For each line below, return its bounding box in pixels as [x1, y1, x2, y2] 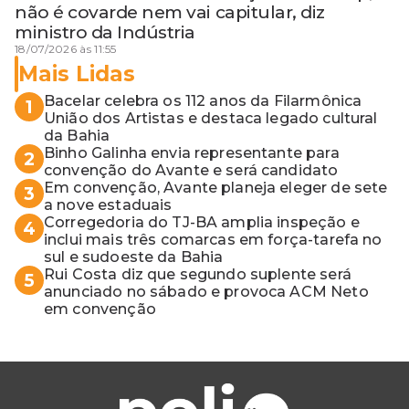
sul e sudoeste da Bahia [44, 248, 224, 267]
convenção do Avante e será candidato [44, 162, 339, 180]
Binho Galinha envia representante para [44, 144, 340, 163]
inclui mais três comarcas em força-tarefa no [44, 231, 383, 249]
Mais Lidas [18, 60, 135, 87]
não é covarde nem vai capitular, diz [15, 2, 325, 24]
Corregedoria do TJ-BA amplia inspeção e [44, 214, 360, 232]
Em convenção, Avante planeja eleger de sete [44, 179, 388, 197]
